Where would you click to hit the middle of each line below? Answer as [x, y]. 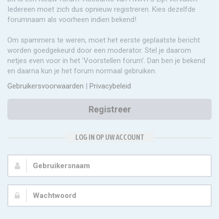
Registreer [109, 109]
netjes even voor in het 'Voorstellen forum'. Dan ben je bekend [106, 61]
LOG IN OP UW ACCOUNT [109, 137]
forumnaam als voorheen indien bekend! [72, 20]
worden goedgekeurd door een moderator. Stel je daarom [99, 50]
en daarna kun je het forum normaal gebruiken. [82, 71]
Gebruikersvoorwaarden [45, 86]
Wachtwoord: [30, 194]
